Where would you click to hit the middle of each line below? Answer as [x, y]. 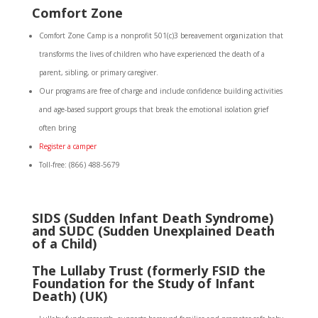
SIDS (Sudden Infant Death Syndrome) [152, 218]
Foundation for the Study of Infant [143, 283]
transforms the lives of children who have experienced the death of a [152, 54]
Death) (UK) [69, 296]
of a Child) [64, 243]
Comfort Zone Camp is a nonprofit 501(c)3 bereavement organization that [161, 35]
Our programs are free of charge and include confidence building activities [160, 91]
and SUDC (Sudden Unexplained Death [153, 231]
